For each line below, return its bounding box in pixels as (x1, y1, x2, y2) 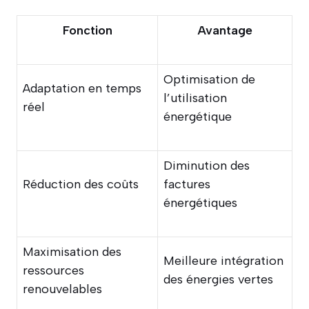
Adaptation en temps (23, 80, 141, 96)
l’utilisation (163, 90, 227, 106)
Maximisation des (23, 243, 121, 259)
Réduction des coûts (23, 176, 139, 192)
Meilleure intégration (163, 252, 283, 268)
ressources (23, 262, 84, 278)
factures (163, 176, 210, 192)
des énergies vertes (163, 271, 273, 287)
